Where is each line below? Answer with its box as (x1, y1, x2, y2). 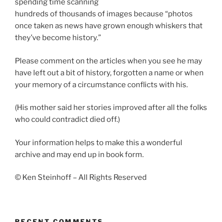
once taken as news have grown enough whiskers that (15, 21, 203, 31)
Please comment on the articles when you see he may (15, 56, 202, 65)
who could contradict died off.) (15, 115, 120, 124)
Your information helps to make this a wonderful (15, 138, 182, 147)
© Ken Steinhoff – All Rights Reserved (15, 173, 147, 182)
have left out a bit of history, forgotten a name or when (15, 68, 204, 77)
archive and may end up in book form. (15, 150, 144, 159)
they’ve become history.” (15, 33, 101, 43)
